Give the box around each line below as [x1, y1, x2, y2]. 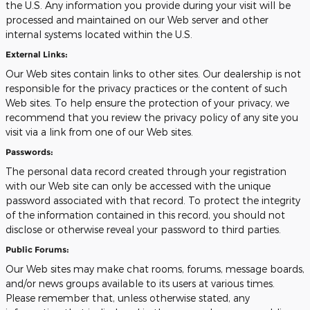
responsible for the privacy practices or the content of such [6, 82, 287, 94]
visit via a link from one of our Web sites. [6, 126, 193, 138]
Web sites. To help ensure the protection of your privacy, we [6, 97, 289, 109]
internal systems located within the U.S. [6, 28, 192, 40]
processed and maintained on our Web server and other [6, 14, 268, 26]
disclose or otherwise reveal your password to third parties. [6, 224, 281, 235]
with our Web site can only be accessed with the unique [6, 180, 271, 192]
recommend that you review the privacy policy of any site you [6, 111, 298, 123]
